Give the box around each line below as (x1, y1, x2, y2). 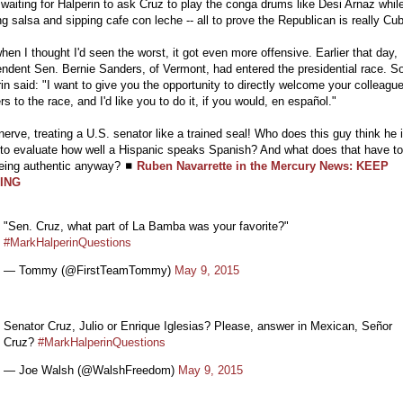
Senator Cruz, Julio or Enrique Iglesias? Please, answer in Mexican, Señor (4, 319, 392, 334)
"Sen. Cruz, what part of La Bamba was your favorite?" (4, 219, 289, 233)
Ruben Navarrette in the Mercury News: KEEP (137, 158, 389, 173)
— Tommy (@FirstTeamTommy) (4, 263, 175, 277)
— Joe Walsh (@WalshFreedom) (4, 363, 178, 378)
